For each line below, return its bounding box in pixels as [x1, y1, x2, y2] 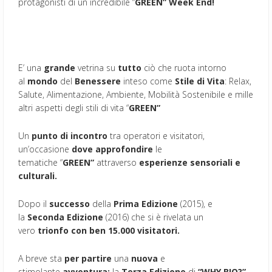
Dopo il [18, 197, 49, 209]
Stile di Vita [175, 75, 225, 87]
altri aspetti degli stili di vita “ [18, 101, 129, 114]
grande [44, 61, 78, 73]
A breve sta [18, 252, 64, 264]
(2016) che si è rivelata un [106, 211, 203, 223]
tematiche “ [18, 156, 63, 168]
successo [49, 197, 90, 209]
